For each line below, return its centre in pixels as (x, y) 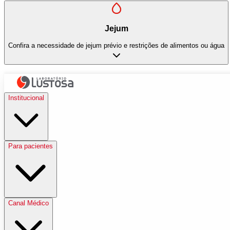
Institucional (26, 98)
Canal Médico (28, 203)
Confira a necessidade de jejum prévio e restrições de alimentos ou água (116, 45)
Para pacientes (31, 146)
